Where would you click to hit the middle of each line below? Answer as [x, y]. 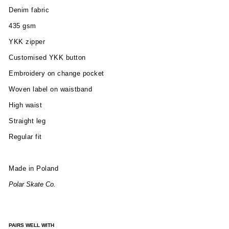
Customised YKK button [47, 58]
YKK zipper [27, 42]
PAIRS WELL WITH [31, 225]
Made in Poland [33, 168]
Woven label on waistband [50, 89]
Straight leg [27, 121]
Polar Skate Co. [32, 184]
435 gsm [22, 26]
